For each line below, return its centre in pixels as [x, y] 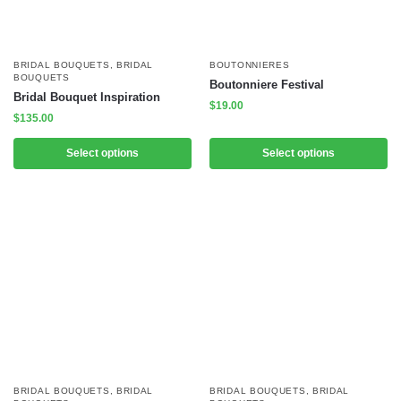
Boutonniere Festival [267, 84]
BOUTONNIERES [250, 64]
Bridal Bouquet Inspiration [87, 97]
